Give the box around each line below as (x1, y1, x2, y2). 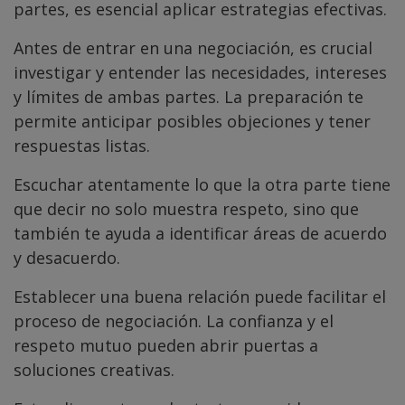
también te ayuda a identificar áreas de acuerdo (14, 222, 387, 245)
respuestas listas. (14, 135, 150, 157)
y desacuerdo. (14, 247, 120, 269)
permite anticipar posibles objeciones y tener (14, 110, 371, 133)
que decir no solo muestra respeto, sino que (14, 198, 359, 221)
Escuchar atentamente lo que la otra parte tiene (14, 174, 391, 196)
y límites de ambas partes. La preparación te (14, 86, 363, 108)
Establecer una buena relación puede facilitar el (14, 286, 386, 308)
